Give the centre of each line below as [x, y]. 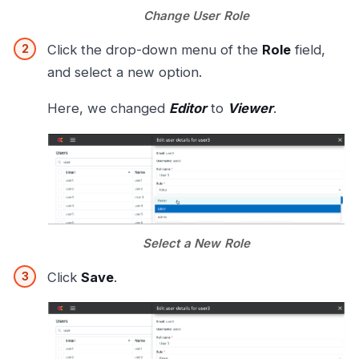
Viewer [250, 109]
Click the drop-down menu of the [155, 50]
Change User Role [196, 16]
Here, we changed [108, 109]
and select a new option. [125, 73]
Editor [188, 109]
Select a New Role [196, 243]
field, [308, 50]
